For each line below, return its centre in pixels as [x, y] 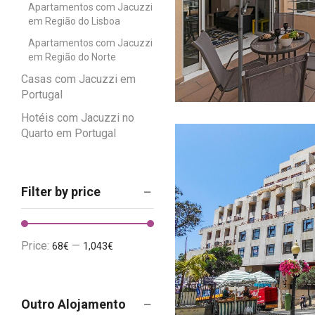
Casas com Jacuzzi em [78, 79]
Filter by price [61, 192]
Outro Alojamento [73, 304]
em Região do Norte [72, 57]
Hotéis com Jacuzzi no [78, 117]
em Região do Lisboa [74, 21]
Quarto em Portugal [69, 133]
